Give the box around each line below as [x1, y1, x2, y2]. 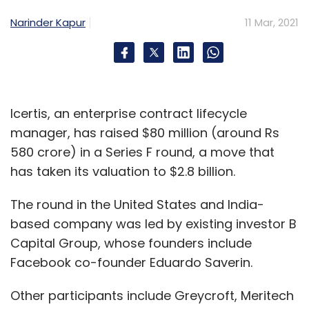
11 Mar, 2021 [245, 14, 299, 30]
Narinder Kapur [10, 14, 86, 30]
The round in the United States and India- [10, 195, 264, 213]
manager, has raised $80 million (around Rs [10, 123, 279, 141]
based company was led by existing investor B [10, 215, 297, 232]
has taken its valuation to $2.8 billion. [10, 162, 239, 180]
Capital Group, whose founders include [10, 234, 252, 252]
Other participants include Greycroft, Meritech [10, 286, 294, 304]
